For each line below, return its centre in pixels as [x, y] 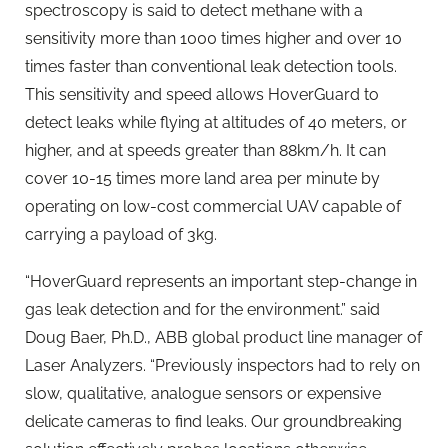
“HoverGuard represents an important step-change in [221, 282]
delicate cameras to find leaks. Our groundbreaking [213, 422]
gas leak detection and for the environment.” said [202, 310]
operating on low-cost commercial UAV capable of [213, 207]
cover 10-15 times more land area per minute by [202, 179]
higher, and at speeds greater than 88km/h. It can [205, 151]
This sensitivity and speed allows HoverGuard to [202, 95]
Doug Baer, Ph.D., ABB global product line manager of [223, 338]
